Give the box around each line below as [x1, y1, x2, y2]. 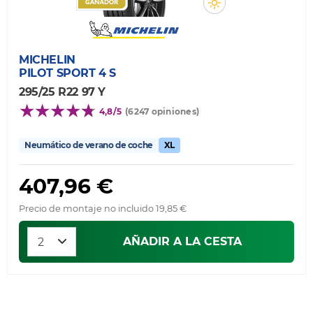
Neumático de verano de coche [24, 139, 153, 150]
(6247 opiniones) [125, 105, 200, 117]
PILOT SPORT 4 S [19, 66, 116, 80]
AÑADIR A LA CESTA [123, 234, 242, 248]
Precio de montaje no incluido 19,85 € [19, 203, 187, 214]
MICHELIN [19, 52, 75, 66]
